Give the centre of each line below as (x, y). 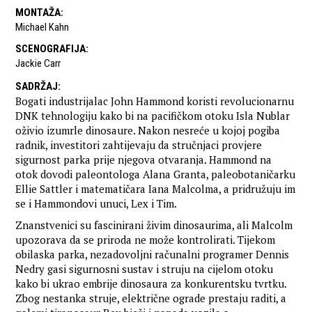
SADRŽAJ (37, 87)
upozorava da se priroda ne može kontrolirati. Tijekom (146, 240)
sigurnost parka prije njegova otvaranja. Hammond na (144, 160)
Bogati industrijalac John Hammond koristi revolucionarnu (155, 101)
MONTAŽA (38, 13)
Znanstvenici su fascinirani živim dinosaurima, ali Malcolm (154, 225)
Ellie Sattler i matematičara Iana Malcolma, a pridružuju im (156, 189)
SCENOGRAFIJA (51, 49)
